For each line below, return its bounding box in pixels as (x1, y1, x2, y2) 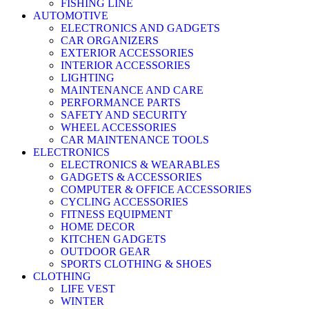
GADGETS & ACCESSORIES (61, 171, 202, 183)
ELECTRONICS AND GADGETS (61, 22, 220, 34)
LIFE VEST (61, 283, 115, 295)
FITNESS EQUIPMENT (61, 208, 172, 221)
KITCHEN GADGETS (61, 233, 166, 246)
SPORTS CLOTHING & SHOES (61, 258, 212, 270)
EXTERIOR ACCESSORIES (61, 47, 194, 59)
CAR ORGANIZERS (61, 34, 159, 47)
